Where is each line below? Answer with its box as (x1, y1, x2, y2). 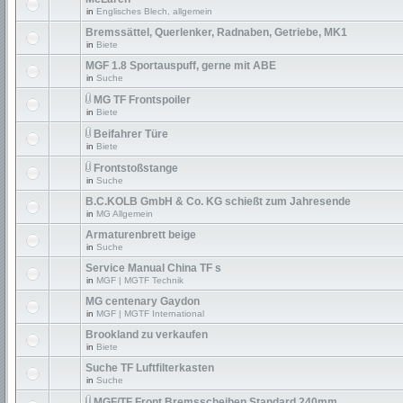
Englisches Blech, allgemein (96, 6, 212, 16)
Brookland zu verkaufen (85, 328, 208, 341)
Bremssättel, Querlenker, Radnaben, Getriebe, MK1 (85, 26, 347, 39)
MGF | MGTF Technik (96, 275, 184, 285)
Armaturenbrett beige (85, 228, 196, 241)
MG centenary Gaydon (85, 295, 200, 308)
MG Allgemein (96, 209, 153, 219)
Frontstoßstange (94, 162, 178, 175)
